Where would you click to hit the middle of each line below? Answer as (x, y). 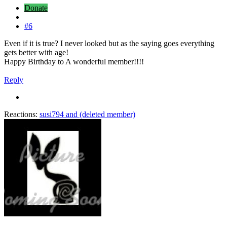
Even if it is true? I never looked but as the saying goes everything (109, 43)
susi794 (52, 114)
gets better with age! (36, 52)
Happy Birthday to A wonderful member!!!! (74, 61)
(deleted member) (107, 114)
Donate (36, 8)
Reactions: (21, 114)
